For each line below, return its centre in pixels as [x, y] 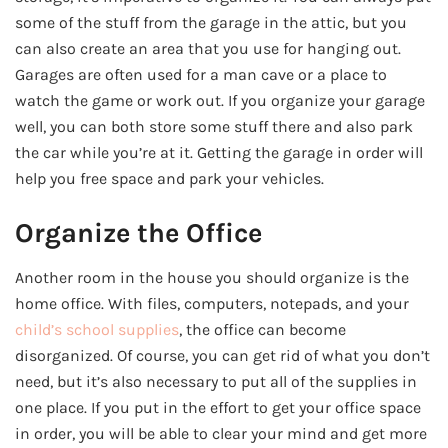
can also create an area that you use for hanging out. [208, 49]
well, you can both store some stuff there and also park [214, 127]
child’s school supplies [97, 329]
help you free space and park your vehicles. [169, 179]
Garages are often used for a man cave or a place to [201, 75]
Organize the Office [138, 233]
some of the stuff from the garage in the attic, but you [211, 23]
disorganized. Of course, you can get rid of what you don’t [222, 355]
